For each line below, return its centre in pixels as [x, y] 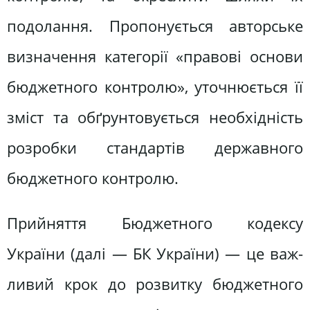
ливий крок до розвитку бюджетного [155, 284]
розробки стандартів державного [155, 147]
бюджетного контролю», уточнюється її [155, 86]
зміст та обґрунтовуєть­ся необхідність [155, 117]
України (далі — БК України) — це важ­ [155, 253]
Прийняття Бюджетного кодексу [155, 223]
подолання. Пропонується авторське [155, 26]
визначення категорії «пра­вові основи [155, 56]
